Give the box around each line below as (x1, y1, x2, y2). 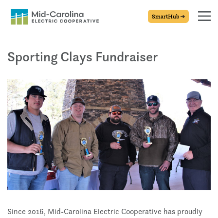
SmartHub (152, 12, 181, 20)
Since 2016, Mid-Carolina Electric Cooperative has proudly (7, 206, 202, 216)
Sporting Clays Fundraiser (7, 48, 158, 65)
